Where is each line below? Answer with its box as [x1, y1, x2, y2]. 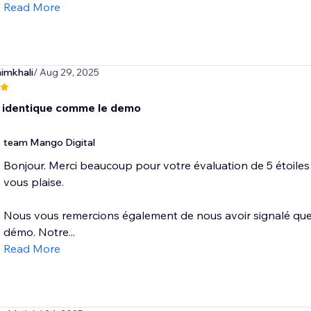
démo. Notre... [3, 225, 75, 239]
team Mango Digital [3, 136, 95, 149]
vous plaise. [3, 175, 64, 190]
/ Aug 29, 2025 [33, 66, 99, 79]
